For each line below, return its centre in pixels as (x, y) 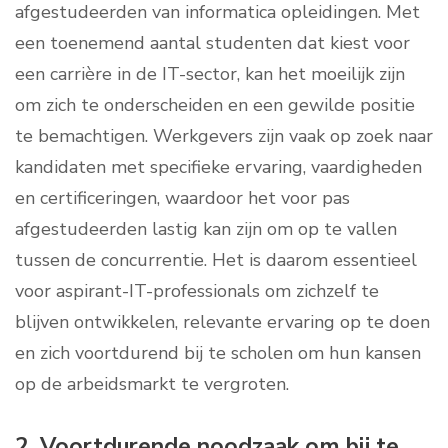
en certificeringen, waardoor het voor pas (182, 198)
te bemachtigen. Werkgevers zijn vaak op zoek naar (224, 136)
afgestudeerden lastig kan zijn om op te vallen (206, 229)
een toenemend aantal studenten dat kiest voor (212, 43)
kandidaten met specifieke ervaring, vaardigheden (218, 167)
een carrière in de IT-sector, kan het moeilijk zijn (210, 74)
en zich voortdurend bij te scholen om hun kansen (218, 353)
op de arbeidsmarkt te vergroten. (152, 384)
